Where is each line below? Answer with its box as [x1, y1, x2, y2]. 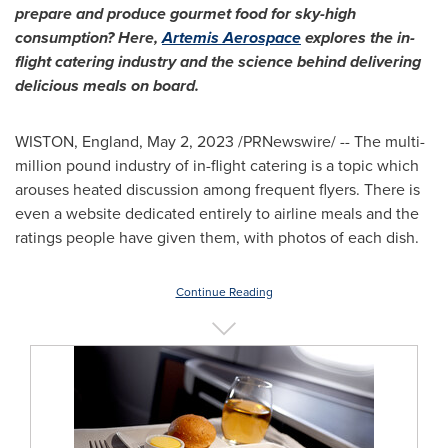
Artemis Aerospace [162, 26, 301, 49]
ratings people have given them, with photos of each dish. [15, 226, 419, 249]
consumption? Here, [15, 26, 162, 49]
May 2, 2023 [147, 130, 234, 153]
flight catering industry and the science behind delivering [15, 50, 421, 73]
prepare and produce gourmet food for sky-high [15, 2, 356, 25]
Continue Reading [175, 283, 273, 301]
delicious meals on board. [15, 74, 199, 97]
